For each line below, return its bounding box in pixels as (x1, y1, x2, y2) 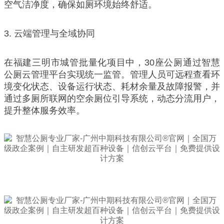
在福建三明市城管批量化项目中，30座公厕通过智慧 (4, 57, 220, 67)
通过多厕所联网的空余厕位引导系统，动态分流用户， (4, 93, 220, 103)
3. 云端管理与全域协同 (4, 28, 95, 38)
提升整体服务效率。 (4, 105, 85, 115)
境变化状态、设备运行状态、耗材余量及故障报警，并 (4, 81, 220, 91)
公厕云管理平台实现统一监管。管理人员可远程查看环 (4, 69, 220, 79)
